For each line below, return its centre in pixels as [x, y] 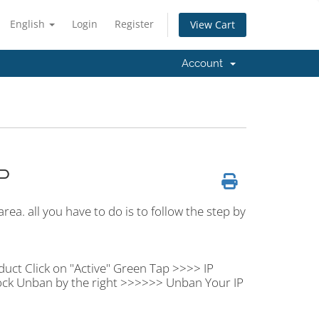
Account [205, 63]
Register [134, 24]
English [29, 24]
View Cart [213, 25]
